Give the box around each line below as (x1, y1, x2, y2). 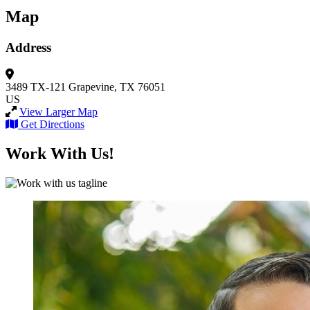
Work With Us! (6, 144, 114, 163)
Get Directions (21, 118, 84, 130)
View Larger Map (19, 105, 98, 118)
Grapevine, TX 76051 (69, 80, 165, 93)
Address (6, 40, 51, 55)
